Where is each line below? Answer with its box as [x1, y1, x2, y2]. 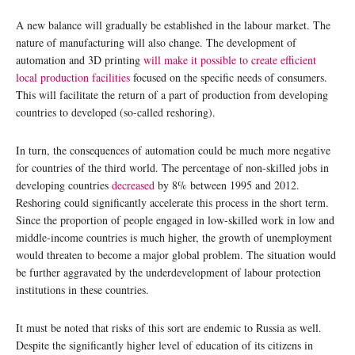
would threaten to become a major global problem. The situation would [16, 247, 336, 262]
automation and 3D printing [16, 52, 143, 67]
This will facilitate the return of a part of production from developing [16, 87, 328, 102]
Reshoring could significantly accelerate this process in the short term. [16, 195, 329, 210]
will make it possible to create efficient [143, 52, 316, 67]
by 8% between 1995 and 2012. [155, 177, 300, 193]
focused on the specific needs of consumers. [130, 70, 327, 85]
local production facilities [16, 70, 130, 85]
